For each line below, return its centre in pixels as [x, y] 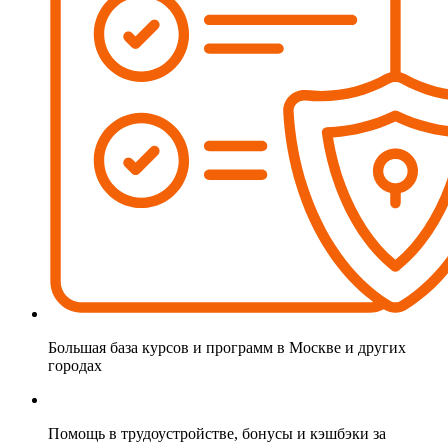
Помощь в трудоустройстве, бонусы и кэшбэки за [217, 434]
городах [75, 366]
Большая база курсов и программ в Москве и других [227, 348]
